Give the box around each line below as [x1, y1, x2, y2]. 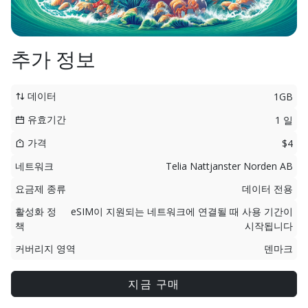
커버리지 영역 [15, 242, 76, 255]
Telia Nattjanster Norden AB [166, 159, 293, 173]
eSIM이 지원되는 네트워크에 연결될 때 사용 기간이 [71, 205, 293, 218]
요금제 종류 [15, 182, 66, 195]
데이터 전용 [242, 182, 293, 195]
